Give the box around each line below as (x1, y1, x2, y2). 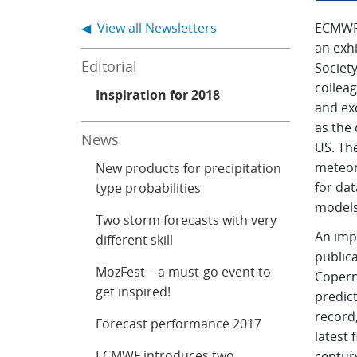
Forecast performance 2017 (96, 315, 262, 332)
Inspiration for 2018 (96, 86, 221, 104)
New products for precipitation (96, 159, 282, 177)
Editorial (81, 57, 138, 76)
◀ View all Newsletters (81, 19, 218, 37)
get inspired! (96, 283, 171, 300)
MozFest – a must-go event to (96, 263, 272, 280)
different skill (96, 231, 174, 249)
